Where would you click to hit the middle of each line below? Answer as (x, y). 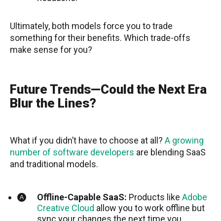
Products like (154, 197)
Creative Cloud (66, 208)
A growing (184, 141)
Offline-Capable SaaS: (82, 197)
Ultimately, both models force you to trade (91, 26)
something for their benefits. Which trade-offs (100, 38)
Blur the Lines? (53, 103)
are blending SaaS (170, 152)
